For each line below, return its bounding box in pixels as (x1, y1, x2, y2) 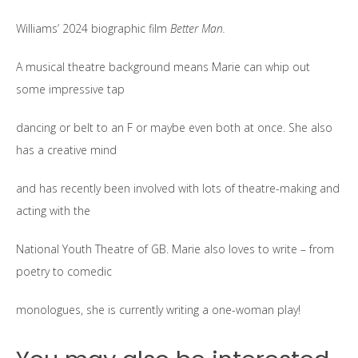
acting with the (16, 203, 90, 219)
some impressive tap (16, 82, 125, 97)
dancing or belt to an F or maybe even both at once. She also (16, 120, 332, 136)
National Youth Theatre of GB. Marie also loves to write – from (16, 241, 334, 257)
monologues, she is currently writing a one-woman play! (16, 302, 300, 318)
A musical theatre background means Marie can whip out (16, 59, 310, 75)
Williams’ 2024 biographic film (16, 21, 170, 37)
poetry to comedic (16, 264, 112, 280)
